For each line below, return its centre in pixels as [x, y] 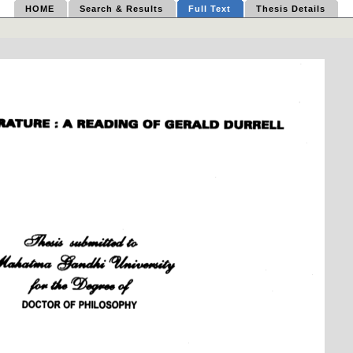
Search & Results [121, 9]
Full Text [209, 9]
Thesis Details [290, 9]
